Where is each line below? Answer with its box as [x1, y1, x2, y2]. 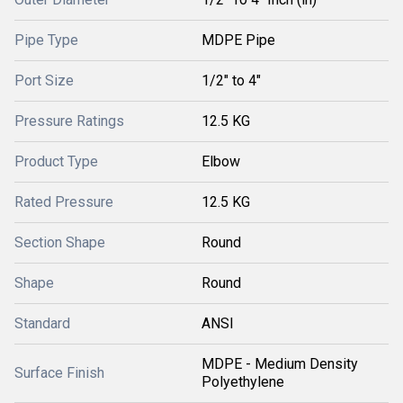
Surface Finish [14, 364, 104, 381]
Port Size [14, 72, 74, 89]
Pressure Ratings [14, 112, 124, 130]
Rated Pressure [14, 193, 113, 210]
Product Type [14, 153, 98, 170]
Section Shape [14, 234, 105, 251]
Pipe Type [14, 31, 78, 49]
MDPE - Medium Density [201, 355, 358, 372]
